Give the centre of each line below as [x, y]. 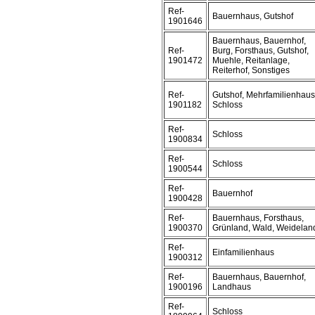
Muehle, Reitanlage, [251, 60]
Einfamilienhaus [243, 252]
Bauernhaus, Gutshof [253, 16]
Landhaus [232, 287]
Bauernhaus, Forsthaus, [258, 218]
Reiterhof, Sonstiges [251, 70]
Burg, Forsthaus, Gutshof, [261, 51]
